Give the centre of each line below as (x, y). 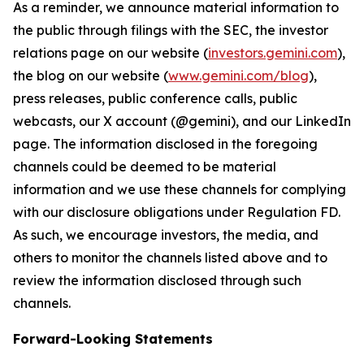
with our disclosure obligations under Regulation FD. (177, 212)
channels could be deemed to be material (145, 167)
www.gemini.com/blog (238, 76)
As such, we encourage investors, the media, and (166, 235)
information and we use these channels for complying (180, 189)
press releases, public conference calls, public (155, 98)
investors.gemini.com (273, 53)
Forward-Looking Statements (113, 339)
